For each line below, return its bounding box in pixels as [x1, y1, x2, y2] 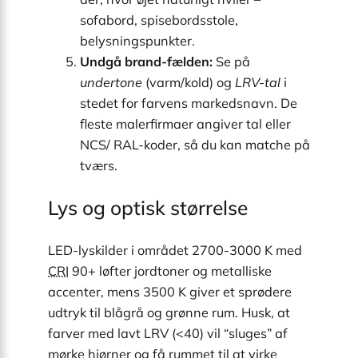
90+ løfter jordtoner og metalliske [69, 262, 272, 279]
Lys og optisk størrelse [48, 195, 248, 221]
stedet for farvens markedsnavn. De [80, 94, 297, 111]
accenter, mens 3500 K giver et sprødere [48, 283, 292, 300]
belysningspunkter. [80, 32, 195, 49]
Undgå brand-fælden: [80, 53, 213, 70]
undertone [80, 74, 142, 90]
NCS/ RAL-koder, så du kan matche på [80, 136, 310, 153]
